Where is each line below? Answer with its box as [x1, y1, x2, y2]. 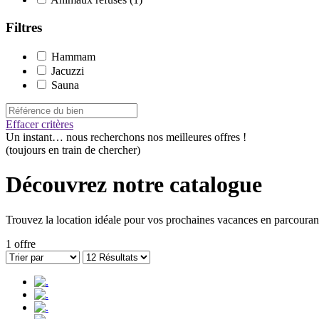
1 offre [6, 237, 36, 250]
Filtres [6, 20, 42, 36]
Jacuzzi [51, 64, 84, 77]
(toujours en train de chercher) [6, 143, 140, 156]
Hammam [51, 50, 95, 63]
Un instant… [6, 130, 66, 143]
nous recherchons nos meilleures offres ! [66, 130, 246, 143]
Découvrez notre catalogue [6, 172, 262, 198]
